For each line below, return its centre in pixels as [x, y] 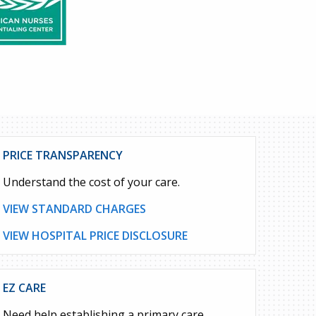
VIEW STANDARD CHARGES [74, 209]
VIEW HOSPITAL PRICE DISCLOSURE [95, 236]
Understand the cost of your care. [92, 182]
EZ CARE [24, 288]
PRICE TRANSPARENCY [62, 155]
